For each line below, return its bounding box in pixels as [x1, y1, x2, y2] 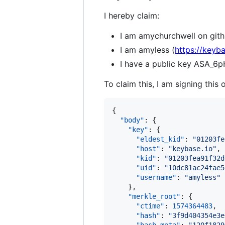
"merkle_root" [128, 192, 180, 200]
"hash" [136, 211, 160, 219]
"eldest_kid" [136, 135, 184, 143]
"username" [136, 173, 176, 181]
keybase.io [172, 145, 212, 153]
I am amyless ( [120, 45, 175, 55]
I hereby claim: [104, 11, 159, 21]
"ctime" [136, 202, 164, 210]
